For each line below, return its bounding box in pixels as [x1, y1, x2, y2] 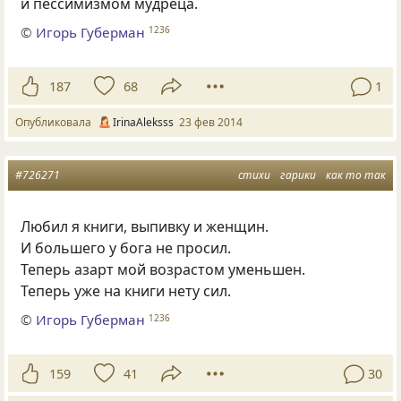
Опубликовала [15, 114, 97, 130]
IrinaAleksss [113, 114, 174, 130]
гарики [280, 166, 316, 183]
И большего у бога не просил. [21, 237, 232, 258]
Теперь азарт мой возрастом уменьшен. [21, 259, 306, 279]
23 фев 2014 [179, 114, 243, 130]
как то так [326, 166, 386, 183]
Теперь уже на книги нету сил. [21, 280, 232, 301]
